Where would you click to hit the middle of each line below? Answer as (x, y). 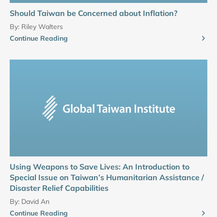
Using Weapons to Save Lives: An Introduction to (100, 167)
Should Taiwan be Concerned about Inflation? (93, 13)
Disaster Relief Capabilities (59, 188)
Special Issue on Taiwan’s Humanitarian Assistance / (107, 178)
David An (35, 202)
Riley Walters (42, 27)
